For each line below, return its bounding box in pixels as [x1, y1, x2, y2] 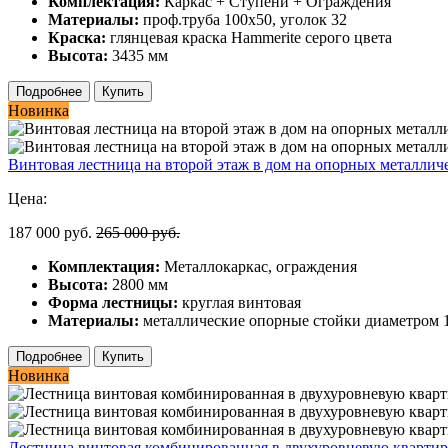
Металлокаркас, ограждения [160, 257, 357, 275]
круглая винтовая [178, 293, 301, 311]
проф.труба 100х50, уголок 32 [139, 10, 347, 28]
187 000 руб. [8, 223, 92, 241]
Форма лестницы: [48, 293, 178, 311]
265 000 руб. [96, 223, 180, 241]
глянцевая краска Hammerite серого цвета [106, 28, 392, 46]
